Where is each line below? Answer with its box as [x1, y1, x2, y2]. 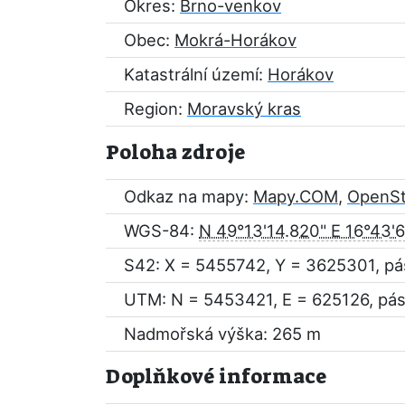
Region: [124, 99, 187, 118]
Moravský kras [187, 99, 301, 118]
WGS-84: [124, 221, 199, 240]
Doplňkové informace [106, 363, 326, 390]
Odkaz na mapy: [124, 186, 253, 206]
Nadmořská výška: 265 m [124, 324, 321, 344]
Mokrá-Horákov [174, 30, 297, 50]
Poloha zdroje [106, 139, 245, 165]
